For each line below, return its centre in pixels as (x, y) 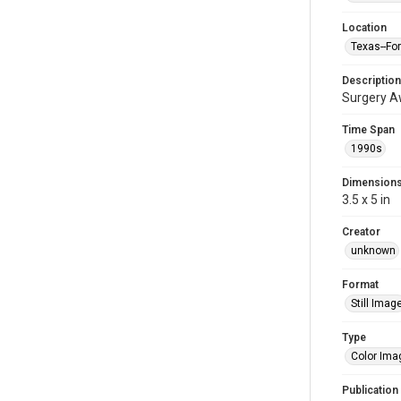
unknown (373, 251)
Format (360, 285)
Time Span (368, 130)
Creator (361, 232)
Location (364, 28)
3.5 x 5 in (366, 200)
